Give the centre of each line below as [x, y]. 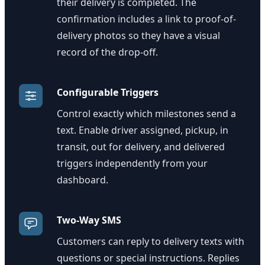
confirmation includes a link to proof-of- [146, 19]
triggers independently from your [132, 163]
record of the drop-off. [107, 52]
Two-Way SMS [89, 220]
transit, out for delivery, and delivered [141, 147]
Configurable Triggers [108, 92]
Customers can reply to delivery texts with [151, 241]
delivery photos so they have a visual [138, 35]
